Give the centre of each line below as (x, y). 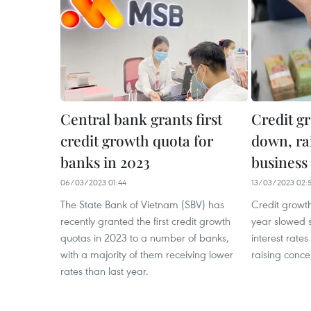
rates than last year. (104, 271)
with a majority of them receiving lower (147, 254)
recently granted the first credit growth (145, 221)
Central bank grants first (141, 119)
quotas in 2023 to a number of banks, (145, 237)
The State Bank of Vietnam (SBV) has (142, 204)
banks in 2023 (105, 162)
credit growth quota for (137, 140)
